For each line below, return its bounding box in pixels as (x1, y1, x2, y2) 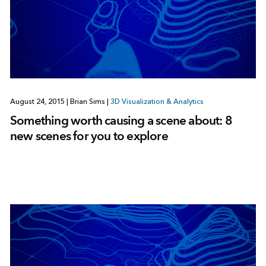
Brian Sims (68, 97, 107, 106)
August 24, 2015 (9, 97, 66, 106)
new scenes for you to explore (9, 128, 168, 144)
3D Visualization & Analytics (110, 97, 204, 106)
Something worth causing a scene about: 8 (9, 113, 232, 128)
